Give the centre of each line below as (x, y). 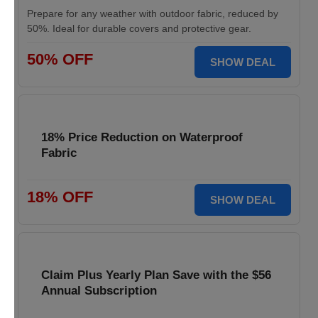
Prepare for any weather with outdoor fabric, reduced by (153, 13)
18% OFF (60, 197)
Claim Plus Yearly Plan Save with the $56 (156, 275)
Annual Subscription (99, 291)
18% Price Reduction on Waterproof (142, 137)
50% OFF (60, 59)
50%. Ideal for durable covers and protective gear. (139, 28)
